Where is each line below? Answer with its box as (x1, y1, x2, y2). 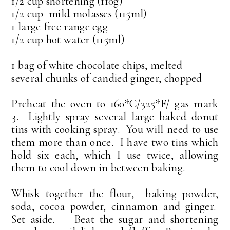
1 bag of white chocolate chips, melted (11, 58, 182, 72)
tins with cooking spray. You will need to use (11, 122, 219, 136)
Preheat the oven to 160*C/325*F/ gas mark (11, 97, 219, 110)
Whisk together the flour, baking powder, (11, 186, 219, 200)
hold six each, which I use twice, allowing (11, 148, 219, 162)
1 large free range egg (11, 20, 108, 33)
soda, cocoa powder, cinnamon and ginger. (11, 199, 219, 213)
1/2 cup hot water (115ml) (11, 32, 125, 46)
